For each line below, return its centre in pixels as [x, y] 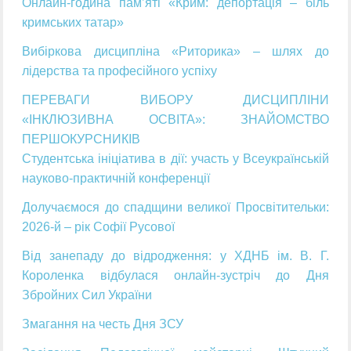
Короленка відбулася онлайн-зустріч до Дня [175, 276]
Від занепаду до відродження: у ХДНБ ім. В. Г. [175, 256]
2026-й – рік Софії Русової [99, 227]
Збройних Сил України [87, 295]
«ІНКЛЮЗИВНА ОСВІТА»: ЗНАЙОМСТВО [175, 120]
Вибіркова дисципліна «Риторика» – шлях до [175, 52]
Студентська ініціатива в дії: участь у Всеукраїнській [175, 159]
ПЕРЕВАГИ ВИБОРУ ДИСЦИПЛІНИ [175, 100]
